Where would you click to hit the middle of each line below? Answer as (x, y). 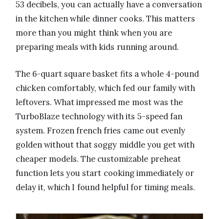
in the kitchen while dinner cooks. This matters (106, 19)
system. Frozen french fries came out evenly (100, 131)
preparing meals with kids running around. (97, 47)
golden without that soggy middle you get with (105, 145)
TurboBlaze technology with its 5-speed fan (99, 117)
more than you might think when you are (94, 33)
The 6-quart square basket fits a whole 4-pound (108, 74)
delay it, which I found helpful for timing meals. (106, 187)
